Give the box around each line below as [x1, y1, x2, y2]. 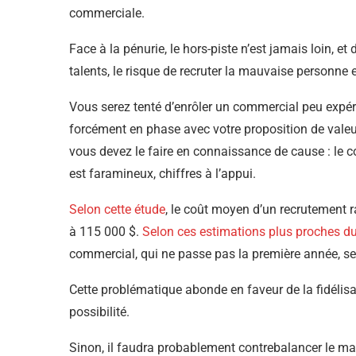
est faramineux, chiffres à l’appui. [69, 166, 256, 182]
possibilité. [69, 304, 130, 320]
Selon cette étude [69, 202, 165, 218]
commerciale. [69, 6, 145, 21]
